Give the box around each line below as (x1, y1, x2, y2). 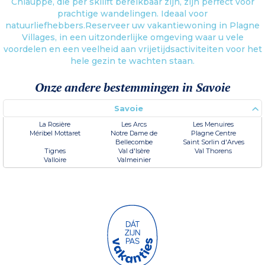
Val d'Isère (118, 146, 150, 155)
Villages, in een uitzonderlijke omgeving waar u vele (21, 31, 244, 43)
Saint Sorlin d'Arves (182, 137, 244, 146)
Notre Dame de (111, 128, 158, 137)
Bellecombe (115, 137, 153, 146)
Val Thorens (195, 146, 232, 155)
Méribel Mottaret (29, 128, 80, 137)
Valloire (43, 155, 66, 164)
